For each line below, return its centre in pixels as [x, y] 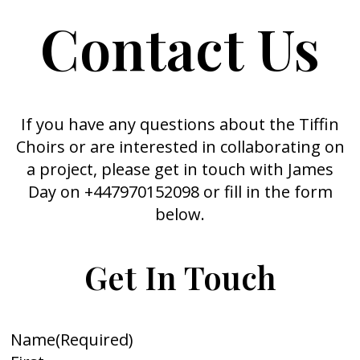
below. [180, 214]
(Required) [95, 340]
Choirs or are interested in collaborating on [180, 147]
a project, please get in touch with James [180, 169]
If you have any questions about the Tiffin [180, 124]
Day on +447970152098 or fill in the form [180, 192]
